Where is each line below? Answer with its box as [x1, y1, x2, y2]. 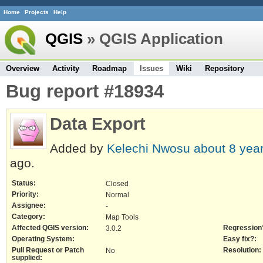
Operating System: [12, 235, 75, 243]
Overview [6, 63, 39, 73]
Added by [50, 141, 107, 156]
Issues [140, 63, 163, 73]
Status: [12, 179, 36, 187]
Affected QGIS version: [12, 224, 89, 232]
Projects [25, 9, 49, 16]
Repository [205, 63, 244, 73]
